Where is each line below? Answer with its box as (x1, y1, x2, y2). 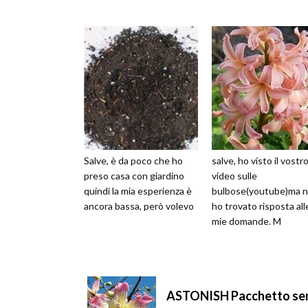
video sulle (212, 170, 257, 182)
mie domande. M (212, 215, 281, 228)
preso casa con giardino (84, 170, 184, 182)
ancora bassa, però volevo (84, 200, 194, 212)
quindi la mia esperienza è (84, 185, 192, 197)
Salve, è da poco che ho (84, 155, 183, 167)
